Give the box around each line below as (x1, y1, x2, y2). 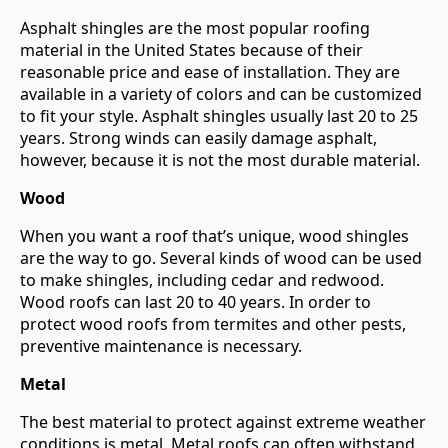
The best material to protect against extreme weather (20, 411, 426, 433)
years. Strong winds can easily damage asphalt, (20, 127, 377, 149)
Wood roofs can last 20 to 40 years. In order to (20, 291, 371, 313)
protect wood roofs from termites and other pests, (20, 313, 406, 335)
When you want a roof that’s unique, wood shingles (20, 225, 409, 247)
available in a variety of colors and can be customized (20, 83, 422, 105)
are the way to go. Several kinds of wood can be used (20, 247, 422, 269)
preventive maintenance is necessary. (20, 335, 302, 357)
